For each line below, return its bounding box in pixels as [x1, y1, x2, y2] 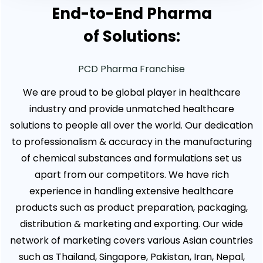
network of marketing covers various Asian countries [10, 234, 253, 248]
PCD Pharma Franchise [78, 62, 185, 76]
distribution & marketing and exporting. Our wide [20, 217, 243, 231]
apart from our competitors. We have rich [34, 168, 229, 182]
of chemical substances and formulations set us [21, 151, 242, 166]
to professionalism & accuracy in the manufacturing [11, 135, 252, 149]
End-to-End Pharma [51, 3, 212, 25]
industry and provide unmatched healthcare [29, 102, 234, 116]
